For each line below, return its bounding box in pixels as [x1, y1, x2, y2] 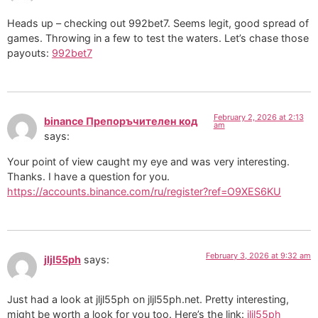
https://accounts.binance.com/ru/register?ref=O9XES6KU [7, 185, 281, 197]
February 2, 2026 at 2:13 [213, 112, 304, 123]
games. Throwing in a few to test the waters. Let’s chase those [7, 31, 309, 44]
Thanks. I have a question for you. [7, 170, 170, 182]
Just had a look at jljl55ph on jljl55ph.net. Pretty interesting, [7, 293, 289, 306]
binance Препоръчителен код [44, 115, 198, 128]
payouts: [7, 46, 52, 59]
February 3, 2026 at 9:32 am [206, 251, 311, 261]
